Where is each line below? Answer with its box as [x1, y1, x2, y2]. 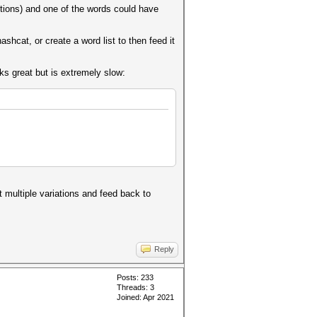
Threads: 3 [117, 283, 154, 292]
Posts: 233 [117, 273, 154, 282]
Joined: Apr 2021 [117, 293, 174, 301]
